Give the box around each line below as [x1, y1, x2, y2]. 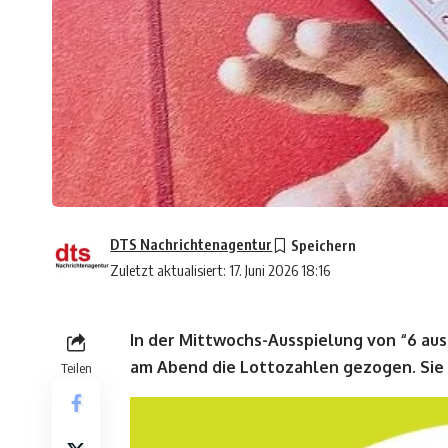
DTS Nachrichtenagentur [110, 235, 273, 254]
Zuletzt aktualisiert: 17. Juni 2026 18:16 [110, 261, 331, 280]
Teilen [60, 360, 92, 377]
